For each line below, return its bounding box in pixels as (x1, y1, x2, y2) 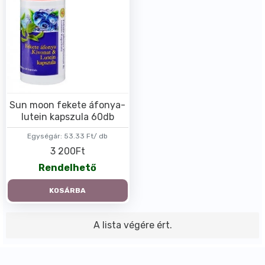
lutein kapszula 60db (21, 111, 114, 122)
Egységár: (27, 131, 63, 140)
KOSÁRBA (49, 186, 86, 195)
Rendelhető (38, 161, 97, 173)
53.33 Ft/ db (64, 131, 108, 140)
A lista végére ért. (93, 219, 172, 231)
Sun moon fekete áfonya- (9, 99, 126, 111)
